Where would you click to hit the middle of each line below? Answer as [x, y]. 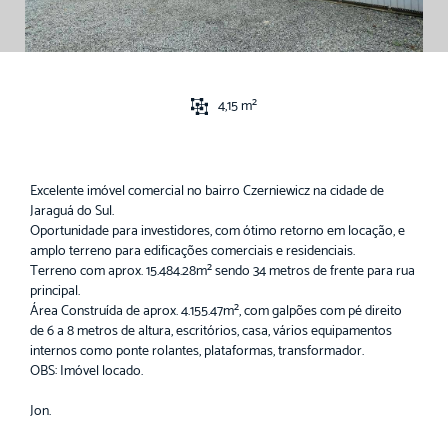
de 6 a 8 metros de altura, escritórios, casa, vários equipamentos [211, 331]
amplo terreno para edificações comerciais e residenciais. [192, 251]
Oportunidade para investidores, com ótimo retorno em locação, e [217, 231]
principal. [55, 291]
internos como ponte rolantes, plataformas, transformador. [197, 351]
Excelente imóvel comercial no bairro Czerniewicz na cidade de [207, 191]
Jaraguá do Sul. [72, 211]
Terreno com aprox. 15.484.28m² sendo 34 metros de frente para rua [222, 271]
